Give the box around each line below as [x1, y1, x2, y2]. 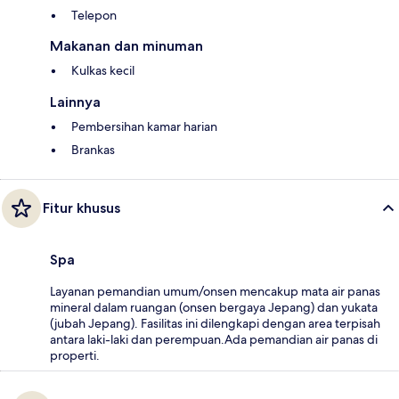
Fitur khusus [43, 199, 120, 217]
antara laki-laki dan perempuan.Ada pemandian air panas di [50, 331, 378, 348]
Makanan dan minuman [50, 37, 203, 55]
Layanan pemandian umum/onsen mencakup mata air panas [50, 283, 380, 300]
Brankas [71, 142, 115, 159]
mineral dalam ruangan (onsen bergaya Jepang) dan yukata [50, 299, 378, 316]
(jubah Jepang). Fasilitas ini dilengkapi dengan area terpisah [50, 315, 380, 332]
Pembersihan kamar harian [71, 118, 217, 135]
